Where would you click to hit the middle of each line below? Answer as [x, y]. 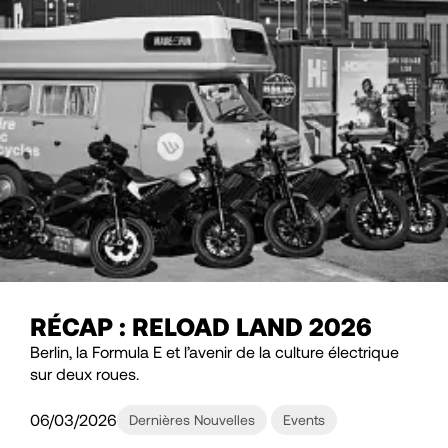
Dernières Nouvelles [192, 419]
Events [304, 419]
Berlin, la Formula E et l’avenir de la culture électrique [214, 351]
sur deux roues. [84, 373]
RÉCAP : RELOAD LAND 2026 [201, 325]
